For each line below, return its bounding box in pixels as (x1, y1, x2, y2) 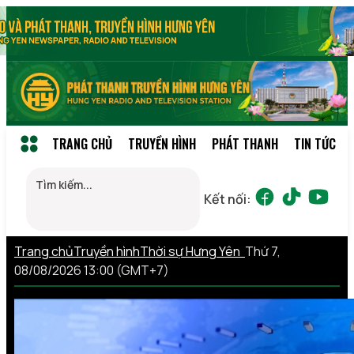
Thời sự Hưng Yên (140, 242, 245, 260)
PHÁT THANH (212, 134, 278, 153)
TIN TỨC (294, 134, 336, 153)
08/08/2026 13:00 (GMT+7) (14, 261, 169, 279)
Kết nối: (204, 190, 251, 208)
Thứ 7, (245, 242, 281, 260)
